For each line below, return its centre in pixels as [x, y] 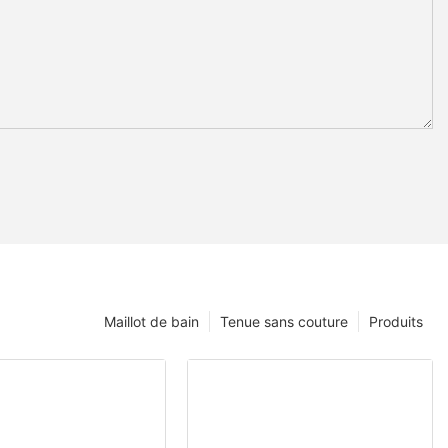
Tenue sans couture [284, 322]
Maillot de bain [151, 322]
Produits [396, 322]
